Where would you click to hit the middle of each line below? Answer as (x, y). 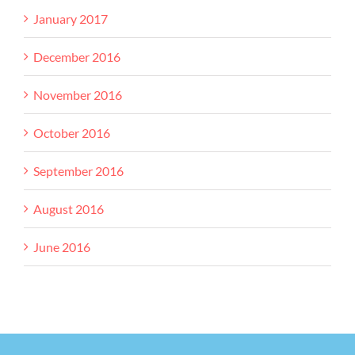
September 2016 (78, 170)
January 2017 (71, 18)
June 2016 (62, 246)
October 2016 (72, 132)
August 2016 (69, 208)
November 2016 (78, 94)
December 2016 (77, 56)
